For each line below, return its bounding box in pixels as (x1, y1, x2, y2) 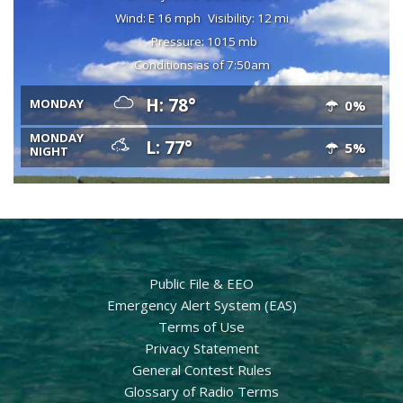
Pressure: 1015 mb (150, 32, 257, 49)
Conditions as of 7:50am (133, 56, 270, 73)
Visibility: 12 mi (207, 9, 289, 26)
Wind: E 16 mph (114, 9, 201, 26)
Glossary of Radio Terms (124, 381, 279, 400)
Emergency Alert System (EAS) (106, 295, 297, 314)
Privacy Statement (144, 338, 259, 357)
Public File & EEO (149, 273, 254, 292)
